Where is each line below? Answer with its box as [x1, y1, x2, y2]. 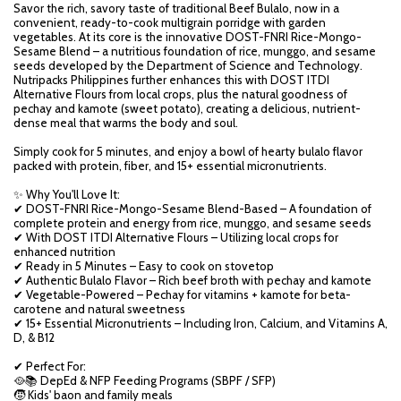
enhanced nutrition [13, 244, 115, 259]
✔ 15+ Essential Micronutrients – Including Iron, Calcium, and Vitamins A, [13, 316, 388, 330]
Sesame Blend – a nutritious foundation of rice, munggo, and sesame [13, 44, 376, 58]
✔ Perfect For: [13, 359, 86, 373]
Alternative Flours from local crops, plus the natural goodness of [13, 87, 347, 101]
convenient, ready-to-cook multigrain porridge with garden [13, 15, 326, 30]
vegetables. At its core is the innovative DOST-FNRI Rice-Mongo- [13, 30, 362, 44]
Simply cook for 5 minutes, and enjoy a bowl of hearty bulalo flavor [13, 144, 363, 158]
